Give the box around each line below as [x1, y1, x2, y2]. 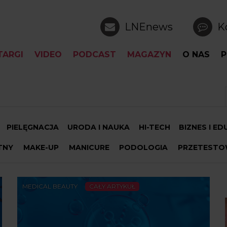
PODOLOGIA [119, 143, 168, 152]
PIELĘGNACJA [6, 123, 59, 132]
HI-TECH [138, 123, 170, 132]
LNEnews [125, 21, 173, 33]
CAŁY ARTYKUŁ [89, 182, 135, 190]
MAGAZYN [127, 50, 171, 59]
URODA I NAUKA [67, 123, 130, 132]
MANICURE [68, 143, 109, 152]
